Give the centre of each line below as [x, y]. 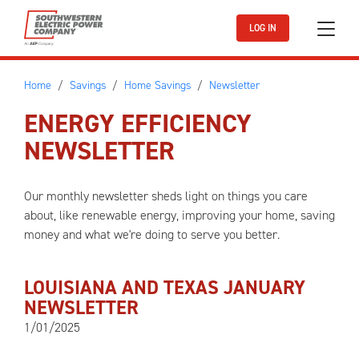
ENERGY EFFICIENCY [138, 123]
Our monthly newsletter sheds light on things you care [166, 196]
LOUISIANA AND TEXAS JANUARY [165, 288]
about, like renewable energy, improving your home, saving [179, 215]
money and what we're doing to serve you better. [152, 234]
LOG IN [263, 28]
